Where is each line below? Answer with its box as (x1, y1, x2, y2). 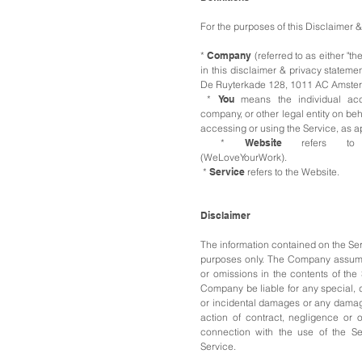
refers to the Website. (245, 166, 339, 178)
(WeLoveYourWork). (200, 151, 287, 163)
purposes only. (200, 253, 267, 265)
